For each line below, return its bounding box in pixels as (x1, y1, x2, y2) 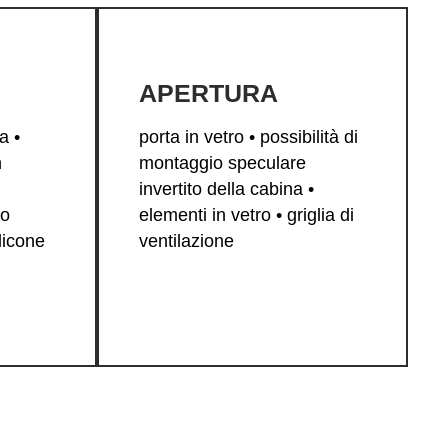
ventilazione (139, 231, 234, 252)
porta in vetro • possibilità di (139, 127, 358, 148)
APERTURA (139, 79, 278, 108)
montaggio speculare (139, 153, 306, 174)
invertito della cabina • (139, 179, 314, 200)
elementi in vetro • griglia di (139, 205, 354, 226)
